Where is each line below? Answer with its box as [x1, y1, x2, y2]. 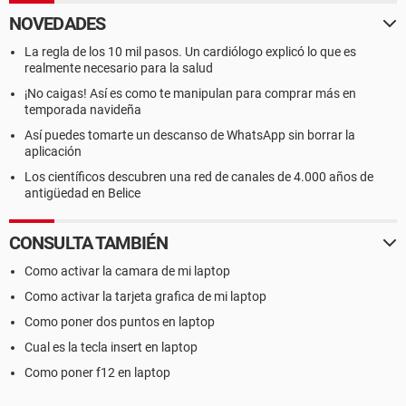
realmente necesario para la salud [24, 61, 213, 75]
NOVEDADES [9, 13, 105, 34]
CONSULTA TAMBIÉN [9, 232, 168, 254]
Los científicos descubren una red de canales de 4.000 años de [24, 169, 373, 184]
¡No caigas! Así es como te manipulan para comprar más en [24, 86, 356, 101]
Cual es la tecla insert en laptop [24, 340, 198, 354]
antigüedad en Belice [24, 186, 140, 200]
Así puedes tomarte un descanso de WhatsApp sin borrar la [24, 128, 355, 142]
